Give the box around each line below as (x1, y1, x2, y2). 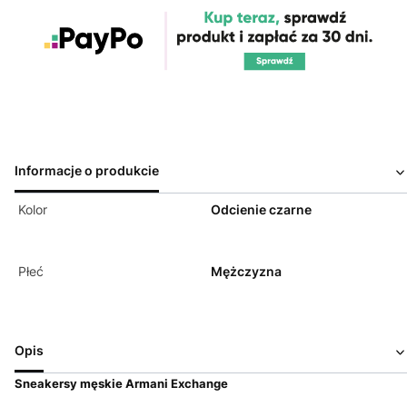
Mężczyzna (211, 263, 282, 279)
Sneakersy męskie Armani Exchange (15, 376, 228, 391)
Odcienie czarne (211, 202, 312, 217)
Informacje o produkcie (15, 163, 159, 178)
